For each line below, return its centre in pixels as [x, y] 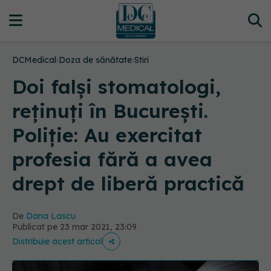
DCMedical [34, 60]
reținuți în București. [110, 111]
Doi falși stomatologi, [116, 87]
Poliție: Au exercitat [107, 135]
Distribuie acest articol [57, 241]
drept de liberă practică [128, 183]
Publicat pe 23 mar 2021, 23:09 [74, 227]
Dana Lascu [51, 216]
